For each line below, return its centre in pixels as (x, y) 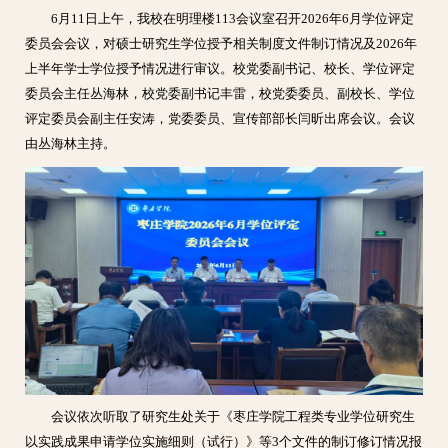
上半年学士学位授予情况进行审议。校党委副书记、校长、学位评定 (220, 68)
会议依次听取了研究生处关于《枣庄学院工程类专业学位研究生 (232, 417)
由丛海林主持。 (71, 143)
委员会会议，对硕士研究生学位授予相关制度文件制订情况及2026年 (221, 43)
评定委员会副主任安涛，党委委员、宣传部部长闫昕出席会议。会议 (220, 118)
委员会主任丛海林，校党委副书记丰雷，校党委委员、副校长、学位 (220, 93)
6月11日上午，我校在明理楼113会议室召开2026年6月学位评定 (232, 18)
